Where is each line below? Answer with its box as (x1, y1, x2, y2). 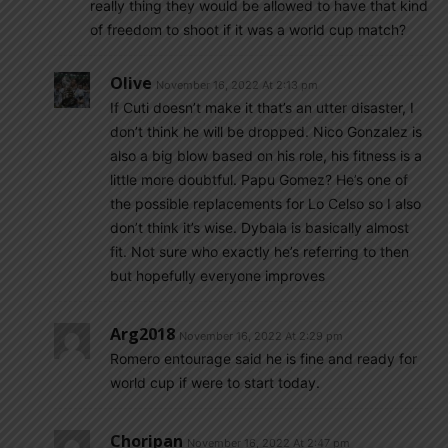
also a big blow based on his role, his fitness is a (110, 147, 422, 164)
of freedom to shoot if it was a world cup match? (90, 21, 406, 38)
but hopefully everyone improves (110, 267, 325, 284)
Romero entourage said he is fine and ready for (110, 350, 417, 367)
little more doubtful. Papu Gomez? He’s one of (110, 171, 408, 188)
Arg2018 (110, 323, 175, 345)
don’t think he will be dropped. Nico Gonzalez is (110, 123, 422, 140)
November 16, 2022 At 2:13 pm (156, 78, 318, 92)
